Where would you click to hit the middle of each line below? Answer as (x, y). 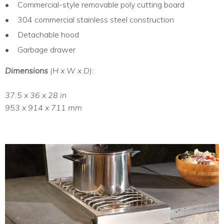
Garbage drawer (46, 50)
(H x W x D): (72, 71)
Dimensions (27, 71)
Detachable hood (48, 35)
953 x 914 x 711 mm (43, 108)
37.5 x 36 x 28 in (36, 95)
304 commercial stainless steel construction (96, 20)
